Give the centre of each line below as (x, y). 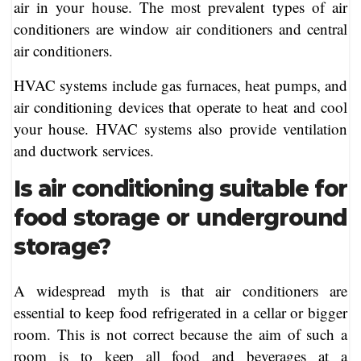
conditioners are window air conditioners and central (180, 29)
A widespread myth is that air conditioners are (180, 290)
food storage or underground (180, 218)
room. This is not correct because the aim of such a (180, 334)
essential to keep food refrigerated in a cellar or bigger (180, 312)
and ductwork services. (84, 151)
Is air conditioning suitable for (180, 189)
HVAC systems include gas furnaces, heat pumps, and (180, 85)
